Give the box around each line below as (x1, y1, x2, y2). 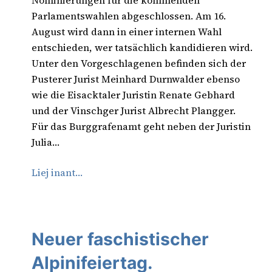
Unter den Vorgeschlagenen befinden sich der (32, 56, 246, 70)
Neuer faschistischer (32, 228, 209, 250)
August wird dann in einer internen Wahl (32, 25, 222, 38)
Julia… (32, 135, 59, 149)
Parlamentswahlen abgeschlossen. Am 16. (32, 9, 226, 22)
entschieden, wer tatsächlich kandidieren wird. (32, 41, 253, 54)
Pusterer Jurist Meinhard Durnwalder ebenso (32, 72, 240, 86)
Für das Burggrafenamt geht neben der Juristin (32, 120, 251, 133)
